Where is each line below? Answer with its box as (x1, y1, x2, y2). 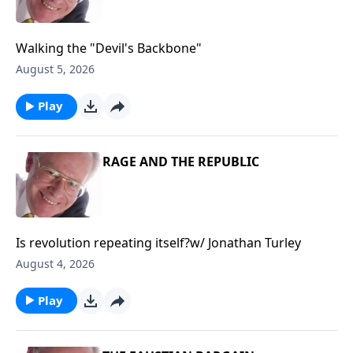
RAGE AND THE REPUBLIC (102, 153, 259, 171)
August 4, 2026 (16, 255, 95, 271)
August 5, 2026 (16, 61, 95, 77)
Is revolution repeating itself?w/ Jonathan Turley (16, 233, 301, 251)
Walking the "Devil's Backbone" (16, 39, 202, 58)
